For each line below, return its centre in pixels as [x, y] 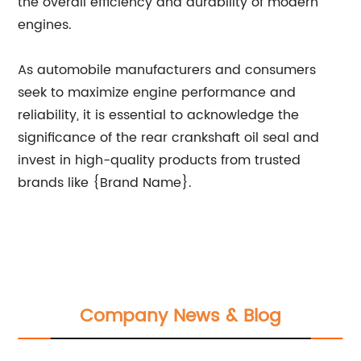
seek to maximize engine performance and [157, 93]
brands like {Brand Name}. [105, 183]
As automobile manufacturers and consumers [167, 70]
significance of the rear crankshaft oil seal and [169, 138]
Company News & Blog [180, 316]
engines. [45, 25]
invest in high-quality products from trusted [160, 160]
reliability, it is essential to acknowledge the [159, 115]
